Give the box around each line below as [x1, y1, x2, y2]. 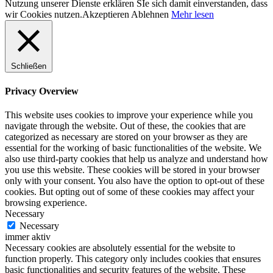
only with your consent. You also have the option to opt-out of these [5, 175, 264, 186]
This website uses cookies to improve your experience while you [5, 109, 253, 120]
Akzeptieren [82, 9, 129, 20]
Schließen [11, 62, 46, 71]
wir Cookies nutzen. [5, 9, 82, 20]
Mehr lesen [171, 9, 214, 20]
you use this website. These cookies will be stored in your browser [5, 164, 260, 175]
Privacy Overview [5, 85, 79, 96]
